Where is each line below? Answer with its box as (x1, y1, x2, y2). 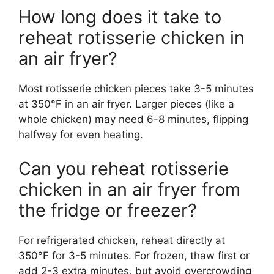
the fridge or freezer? (18, 199, 197, 221)
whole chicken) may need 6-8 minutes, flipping (18, 113, 248, 126)
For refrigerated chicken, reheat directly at (18, 234, 225, 246)
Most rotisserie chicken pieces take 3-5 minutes (18, 83, 254, 95)
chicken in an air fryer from (18, 178, 240, 200)
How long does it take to (18, 6, 221, 28)
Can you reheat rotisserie (18, 157, 229, 179)
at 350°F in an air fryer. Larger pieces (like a (18, 98, 234, 111)
